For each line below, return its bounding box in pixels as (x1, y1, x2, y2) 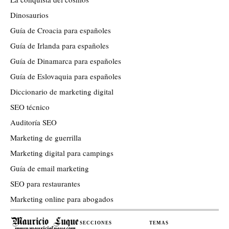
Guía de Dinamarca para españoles (10, 55, 121, 66)
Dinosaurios (10, 9, 49, 20)
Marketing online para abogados (10, 193, 113, 204)
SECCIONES (80, 220, 112, 225)
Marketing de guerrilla (10, 132, 81, 143)
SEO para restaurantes (10, 178, 80, 189)
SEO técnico (10, 101, 50, 112)
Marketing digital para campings (10, 147, 113, 158)
